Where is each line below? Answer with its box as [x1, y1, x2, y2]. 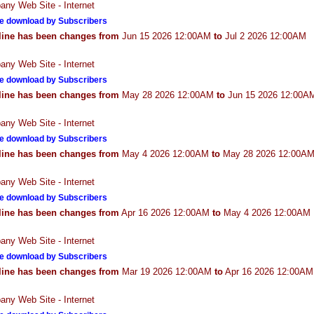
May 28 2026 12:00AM [119, 90, 217, 100]
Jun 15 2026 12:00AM [119, 31, 214, 41]
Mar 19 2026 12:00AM [119, 266, 214, 277]
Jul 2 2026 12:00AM [222, 31, 306, 41]
